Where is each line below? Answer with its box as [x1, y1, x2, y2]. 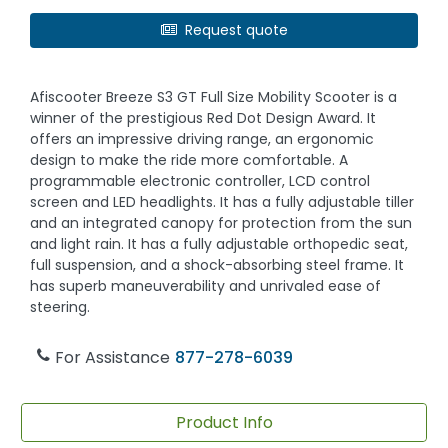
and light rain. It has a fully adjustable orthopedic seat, [30, 234, 409, 255]
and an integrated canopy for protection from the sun [30, 213, 413, 234]
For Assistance [55, 346, 171, 370]
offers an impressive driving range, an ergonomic [30, 129, 375, 150]
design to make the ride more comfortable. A [30, 150, 349, 171]
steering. [30, 297, 91, 318]
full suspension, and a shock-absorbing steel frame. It [30, 255, 405, 276]
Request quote [184, 19, 288, 40]
